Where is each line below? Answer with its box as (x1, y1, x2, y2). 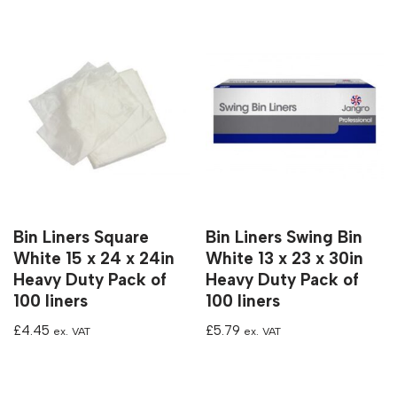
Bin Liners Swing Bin (206, 226, 363, 247)
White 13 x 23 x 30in (206, 247, 364, 269)
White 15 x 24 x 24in (13, 247, 175, 269)
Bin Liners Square (13, 226, 149, 247)
